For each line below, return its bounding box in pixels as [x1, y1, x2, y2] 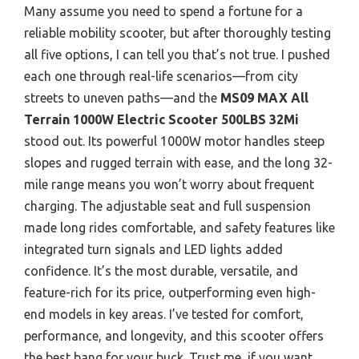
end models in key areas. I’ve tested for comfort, [24, 306, 304, 321]
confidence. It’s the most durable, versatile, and [24, 263, 298, 278]
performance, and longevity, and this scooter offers [24, 328, 324, 343]
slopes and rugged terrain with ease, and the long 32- [24, 155, 333, 170]
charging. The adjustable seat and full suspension [24, 198, 311, 213]
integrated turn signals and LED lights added [24, 241, 283, 256]
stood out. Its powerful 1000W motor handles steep [24, 133, 325, 148]
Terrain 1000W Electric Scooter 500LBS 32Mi [24, 111, 299, 127]
